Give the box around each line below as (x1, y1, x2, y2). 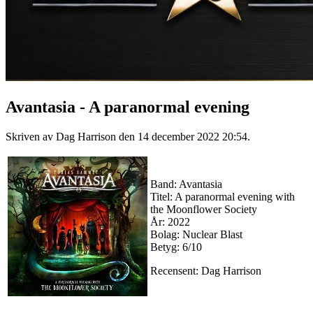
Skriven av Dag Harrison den (6, 130, 138, 143)
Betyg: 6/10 (150, 240, 202, 253)
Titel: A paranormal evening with (150, 190, 295, 203)
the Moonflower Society (150, 203, 257, 215)
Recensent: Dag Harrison (150, 264, 261, 277)
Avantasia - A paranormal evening (6, 97, 249, 116)
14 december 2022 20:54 (138, 130, 247, 143)
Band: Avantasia (150, 177, 222, 190)
